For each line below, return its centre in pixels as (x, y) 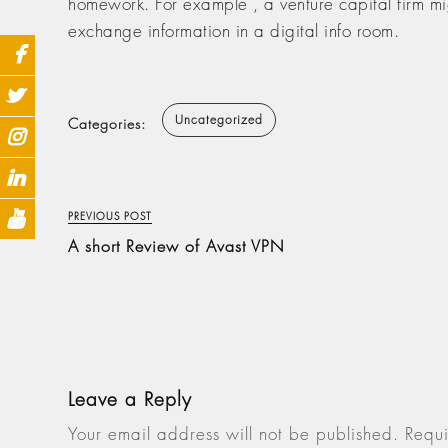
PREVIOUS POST (110, 215)
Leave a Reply (130, 398)
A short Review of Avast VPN (176, 245)
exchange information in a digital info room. (233, 31)
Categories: (107, 124)
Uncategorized (219, 120)
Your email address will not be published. (233, 433)
